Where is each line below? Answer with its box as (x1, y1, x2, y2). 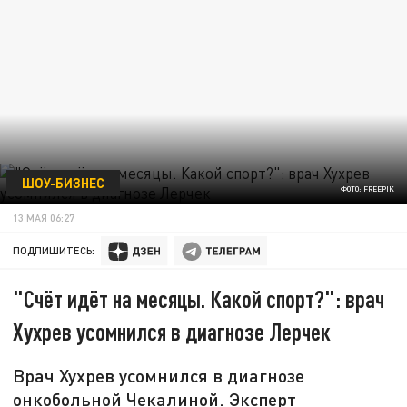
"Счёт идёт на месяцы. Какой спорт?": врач (13, 284, 385, 313)
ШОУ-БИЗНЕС (21, 174, 104, 191)
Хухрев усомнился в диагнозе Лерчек (13, 317, 332, 346)
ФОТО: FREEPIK (340, 184, 394, 194)
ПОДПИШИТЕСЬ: (13, 244, 95, 257)
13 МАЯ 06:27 (13, 211, 75, 223)
